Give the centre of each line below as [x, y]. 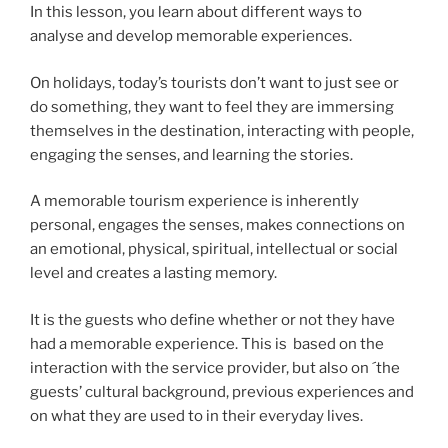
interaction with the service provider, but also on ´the [215, 367]
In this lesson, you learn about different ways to [196, 12]
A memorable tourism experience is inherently [194, 201]
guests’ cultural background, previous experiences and [222, 391]
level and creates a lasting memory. [153, 273]
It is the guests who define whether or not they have [212, 319]
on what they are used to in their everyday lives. [196, 415]
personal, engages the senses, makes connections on [217, 225]
